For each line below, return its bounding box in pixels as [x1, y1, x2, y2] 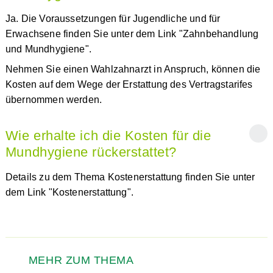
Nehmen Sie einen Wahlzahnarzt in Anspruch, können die [5, 64, 261, 74]
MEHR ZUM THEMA [28, 254, 134, 266]
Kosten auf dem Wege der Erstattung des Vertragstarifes [5, 79, 253, 90]
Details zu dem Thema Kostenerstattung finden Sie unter [5, 172, 255, 182]
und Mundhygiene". [5, 44, 94, 54]
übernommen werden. [5, 94, 105, 105]
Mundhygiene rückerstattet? [5, 144, 177, 160]
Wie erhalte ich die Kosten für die [5, 128, 211, 143]
